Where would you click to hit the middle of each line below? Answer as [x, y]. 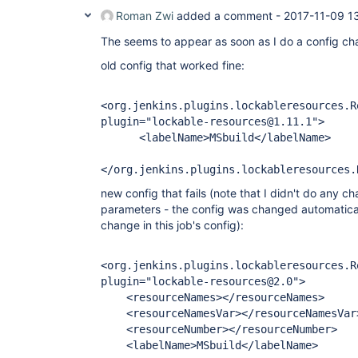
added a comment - [229, 16]
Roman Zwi [145, 16]
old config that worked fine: [173, 65]
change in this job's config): [172, 225]
